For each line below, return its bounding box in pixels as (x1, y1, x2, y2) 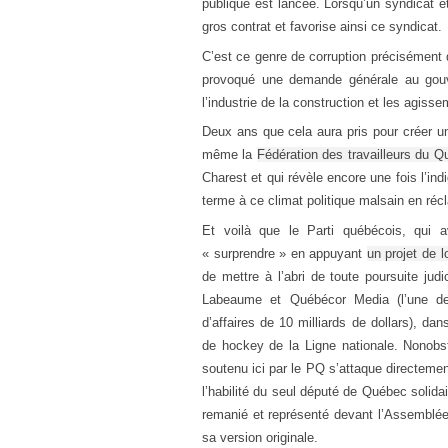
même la (202, 147, 257, 162)
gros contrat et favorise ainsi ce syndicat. (202, 19, 442, 34)
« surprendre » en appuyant (202, 245, 367, 261)
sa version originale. (202, 429, 318, 445)
